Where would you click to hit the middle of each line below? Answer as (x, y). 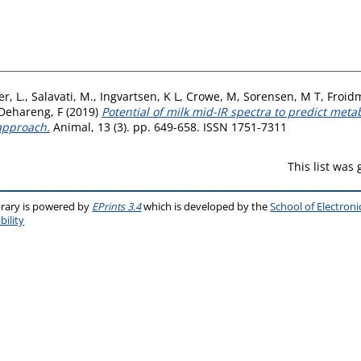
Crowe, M (212, 96)
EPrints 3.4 (117, 206)
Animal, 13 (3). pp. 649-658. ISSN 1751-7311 (168, 127)
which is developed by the (206, 206)
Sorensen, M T (282, 96)
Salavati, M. (62, 96)
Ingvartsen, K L (140, 96)
